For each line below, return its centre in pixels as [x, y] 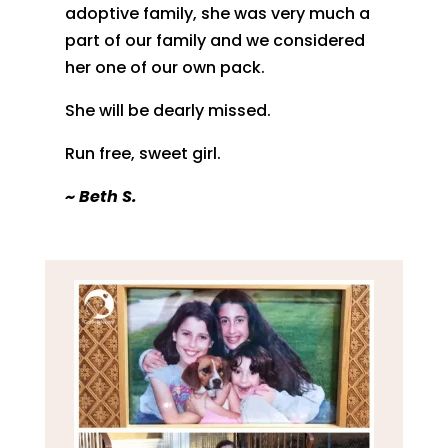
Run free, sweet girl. [142, 153]
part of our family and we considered [214, 40]
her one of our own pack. [164, 67]
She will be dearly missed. [167, 110]
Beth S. [107, 196]
